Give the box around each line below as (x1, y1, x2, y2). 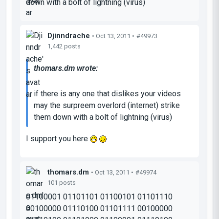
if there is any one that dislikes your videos (34, 88, 181, 98)
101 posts (47, 178, 76, 186)
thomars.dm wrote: (34, 63, 98, 73)
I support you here (26, 133, 90, 143)
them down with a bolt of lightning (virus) (34, 112, 172, 122)
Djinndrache (47, 31, 90, 40)
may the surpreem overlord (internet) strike (34, 100, 180, 110)
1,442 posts (47, 42, 81, 50)
